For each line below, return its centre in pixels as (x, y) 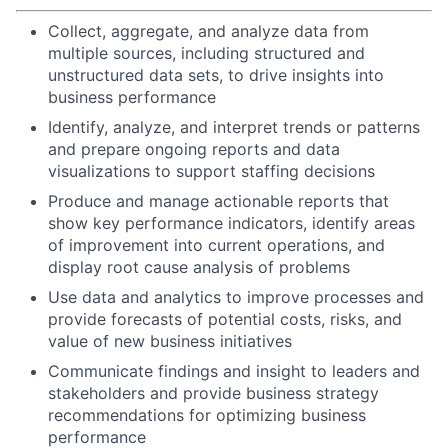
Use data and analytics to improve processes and (236, 297)
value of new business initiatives (170, 341)
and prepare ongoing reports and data (194, 149)
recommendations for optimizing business (207, 415)
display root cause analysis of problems (199, 267)
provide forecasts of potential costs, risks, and (225, 319)
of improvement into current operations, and (216, 245)
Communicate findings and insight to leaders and (234, 371)
